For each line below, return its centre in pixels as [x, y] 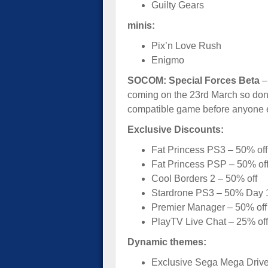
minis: [141, 25]
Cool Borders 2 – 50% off [204, 179]
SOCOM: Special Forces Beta [194, 80]
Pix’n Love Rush [186, 46]
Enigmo [168, 60]
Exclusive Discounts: [176, 130]
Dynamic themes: [167, 242]
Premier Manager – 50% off [209, 207]
